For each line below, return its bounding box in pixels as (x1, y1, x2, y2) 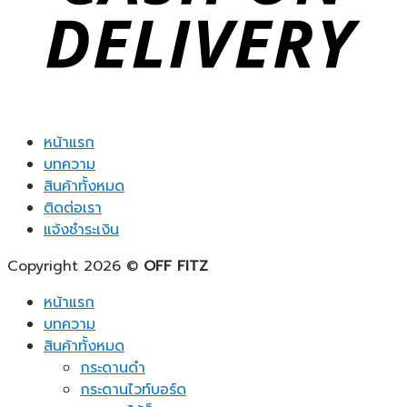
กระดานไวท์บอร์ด (80, 379, 186, 402)
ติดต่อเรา (44, 197, 102, 220)
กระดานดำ (80, 357, 145, 380)
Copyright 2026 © (7, 255, 144, 278)
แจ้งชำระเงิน (44, 219, 119, 242)
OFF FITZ (144, 255, 208, 278)
